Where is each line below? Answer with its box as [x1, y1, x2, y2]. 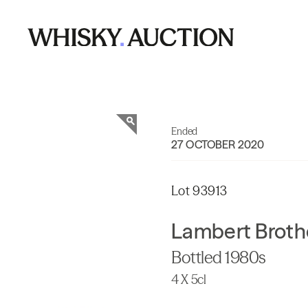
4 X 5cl [171, 272, 206, 287]
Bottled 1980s [171, 247, 266, 267]
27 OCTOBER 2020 [171, 137, 265, 151]
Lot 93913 [171, 183, 228, 199]
